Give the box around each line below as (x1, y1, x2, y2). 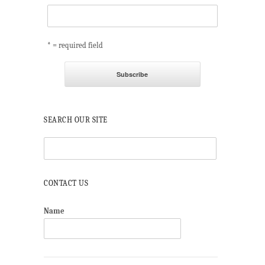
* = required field (47, 40, 103, 50)
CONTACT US (44, 179, 88, 188)
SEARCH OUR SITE (44, 115, 108, 124)
